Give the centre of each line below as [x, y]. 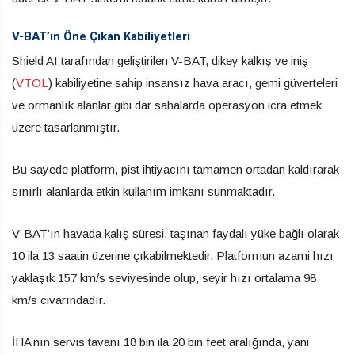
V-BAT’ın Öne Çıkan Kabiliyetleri [101, 36]
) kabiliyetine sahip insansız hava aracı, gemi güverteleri [193, 82]
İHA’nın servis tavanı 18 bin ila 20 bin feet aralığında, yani [160, 342]
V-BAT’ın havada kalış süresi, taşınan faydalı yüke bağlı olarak [176, 233]
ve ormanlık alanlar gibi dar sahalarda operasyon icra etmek [167, 105]
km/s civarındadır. [59, 300]
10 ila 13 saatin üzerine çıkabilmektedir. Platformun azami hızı [173, 255]
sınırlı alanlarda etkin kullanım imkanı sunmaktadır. [143, 191]
